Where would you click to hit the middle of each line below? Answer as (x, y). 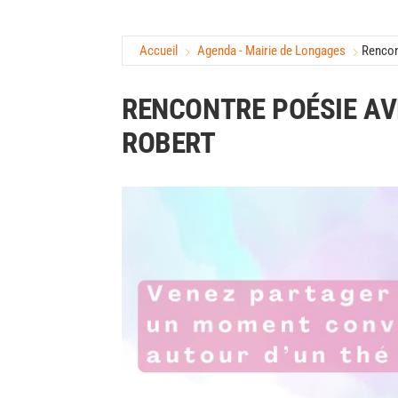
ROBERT (169, 142)
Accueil (159, 50)
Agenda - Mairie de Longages (271, 50)
